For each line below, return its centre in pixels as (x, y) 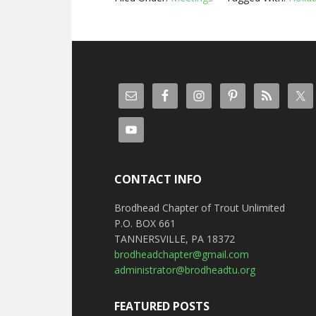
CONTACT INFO (158, 179)
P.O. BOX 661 (145, 223)
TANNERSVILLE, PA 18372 (175, 239)
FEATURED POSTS (162, 306)
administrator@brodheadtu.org (185, 270)
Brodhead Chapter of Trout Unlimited (200, 208)
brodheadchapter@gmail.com (182, 254)
